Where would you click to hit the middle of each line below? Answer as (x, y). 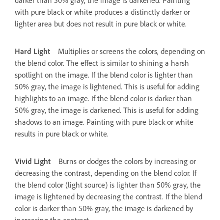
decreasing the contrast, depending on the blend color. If (106, 173)
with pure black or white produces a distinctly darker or (102, 12)
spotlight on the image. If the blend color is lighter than (104, 74)
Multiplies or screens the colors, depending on (132, 51)
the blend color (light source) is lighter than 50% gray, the (108, 184)
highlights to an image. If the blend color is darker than (103, 98)
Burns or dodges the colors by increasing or (127, 161)
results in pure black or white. (62, 133)
